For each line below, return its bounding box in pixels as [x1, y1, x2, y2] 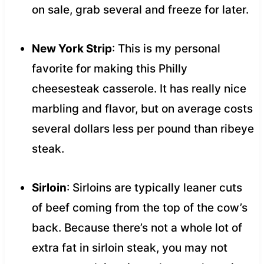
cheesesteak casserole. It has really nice [31, 81, 246, 95]
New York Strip [31, 41, 112, 55]
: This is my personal [111, 41, 220, 55]
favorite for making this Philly [31, 61, 187, 75]
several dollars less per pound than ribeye [31, 121, 254, 136]
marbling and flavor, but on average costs [31, 101, 253, 115]
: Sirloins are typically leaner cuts [66, 180, 242, 194]
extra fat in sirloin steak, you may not [31, 240, 227, 255]
